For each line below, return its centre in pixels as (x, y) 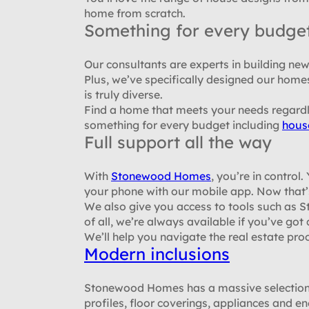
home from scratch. (135, 13)
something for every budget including (183, 125)
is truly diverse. (123, 94)
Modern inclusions (157, 254)
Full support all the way (178, 142)
